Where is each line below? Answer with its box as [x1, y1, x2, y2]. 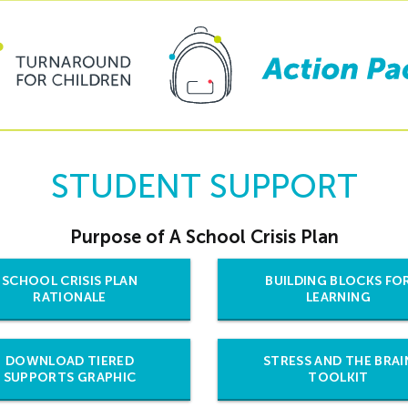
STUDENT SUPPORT [50, 167, 358, 207]
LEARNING [306, 290, 371, 306]
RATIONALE [33, 290, 107, 306]
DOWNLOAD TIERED [5, 353, 135, 370]
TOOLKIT [308, 370, 369, 386]
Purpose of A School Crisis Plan [69, 226, 339, 249]
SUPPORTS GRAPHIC [3, 370, 137, 386]
